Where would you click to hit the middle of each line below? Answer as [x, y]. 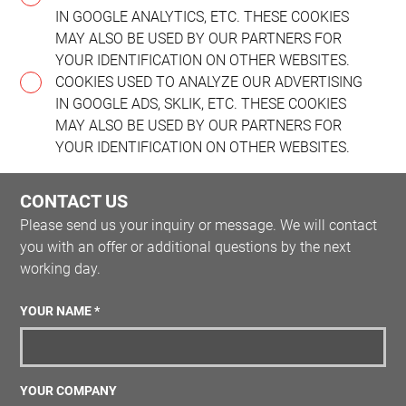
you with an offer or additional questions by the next [186, 246]
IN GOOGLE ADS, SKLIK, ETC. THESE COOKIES [200, 103]
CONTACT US [74, 201]
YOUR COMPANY [69, 391]
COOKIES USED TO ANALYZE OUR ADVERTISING [208, 82]
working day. [61, 268]
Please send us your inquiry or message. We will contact [199, 225]
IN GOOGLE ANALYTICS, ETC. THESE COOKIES [202, 16]
